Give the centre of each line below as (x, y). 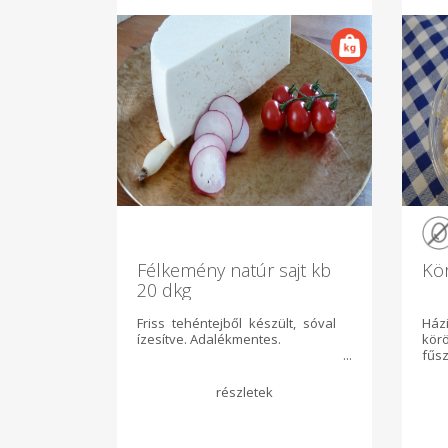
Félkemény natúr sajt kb (234, 270)
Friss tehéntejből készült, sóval (236, 323)
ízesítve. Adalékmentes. (209, 339)
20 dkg (164, 290)
